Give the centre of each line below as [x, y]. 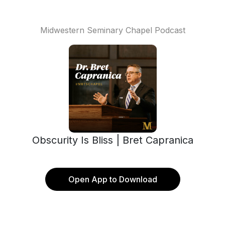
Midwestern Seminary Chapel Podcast [113, 30]
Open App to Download [113, 179]
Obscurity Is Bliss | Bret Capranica [113, 140]
